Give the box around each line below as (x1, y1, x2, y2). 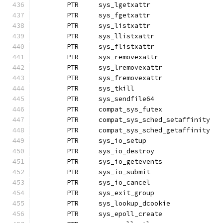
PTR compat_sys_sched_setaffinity (99, 115, 210, 124)
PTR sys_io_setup (99, 136, 146, 145)
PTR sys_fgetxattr (99, 11, 150, 19)
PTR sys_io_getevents (99, 157, 162, 166)
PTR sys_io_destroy (99, 147, 154, 155)
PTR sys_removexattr (99, 53, 158, 61)
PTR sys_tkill (99, 84, 134, 93)
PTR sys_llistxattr (99, 32, 154, 40)
